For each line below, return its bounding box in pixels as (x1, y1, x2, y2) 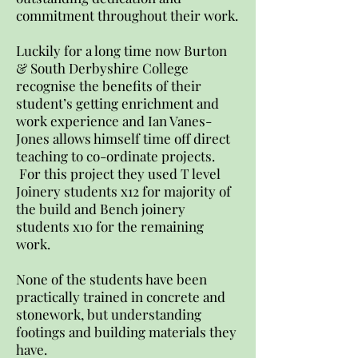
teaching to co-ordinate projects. (16, 147, 215, 165)
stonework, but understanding (16, 305, 201, 323)
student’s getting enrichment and (16, 94, 219, 112)
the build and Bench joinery (16, 200, 185, 217)
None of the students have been (16, 270, 207, 288)
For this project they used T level (16, 165, 221, 182)
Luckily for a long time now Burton (16, 42, 230, 59)
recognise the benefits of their (16, 77, 201, 94)
